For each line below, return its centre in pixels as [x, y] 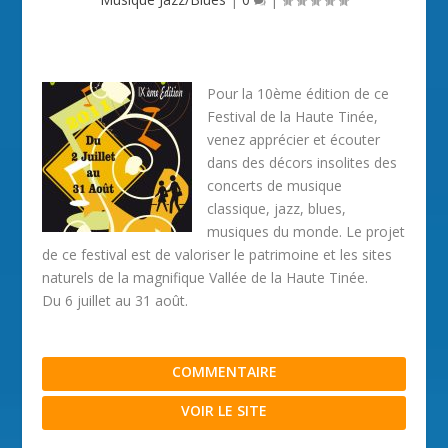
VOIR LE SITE [224, 410]
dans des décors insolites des [302, 162]
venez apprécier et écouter [294, 139]
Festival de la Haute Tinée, [293, 116]
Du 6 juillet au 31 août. [115, 300]
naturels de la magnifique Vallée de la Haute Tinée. [205, 277]
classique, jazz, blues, [277, 208]
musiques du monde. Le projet [306, 231]
